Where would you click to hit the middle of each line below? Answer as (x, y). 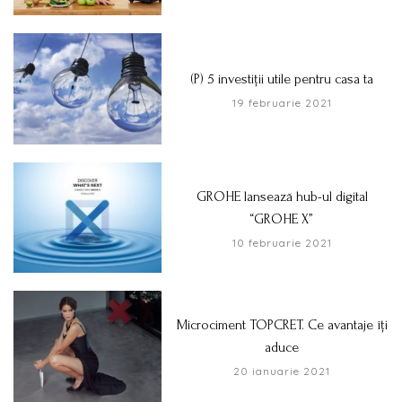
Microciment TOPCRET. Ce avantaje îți (282, 325)
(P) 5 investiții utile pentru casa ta (282, 79)
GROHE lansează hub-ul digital (282, 196)
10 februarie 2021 (282, 242)
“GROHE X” (282, 218)
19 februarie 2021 (282, 102)
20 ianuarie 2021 (282, 371)
